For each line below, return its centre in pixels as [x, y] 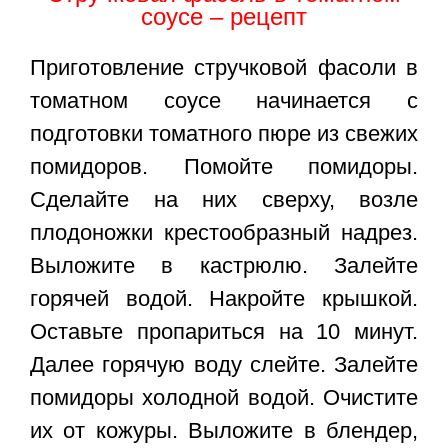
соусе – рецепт [224, 17]
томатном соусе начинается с [224, 101]
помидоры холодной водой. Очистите [224, 398]
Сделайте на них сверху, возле [224, 200]
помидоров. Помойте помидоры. [224, 167]
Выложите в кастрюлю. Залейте [224, 266]
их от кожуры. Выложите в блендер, [224, 431]
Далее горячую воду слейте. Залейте [224, 365]
